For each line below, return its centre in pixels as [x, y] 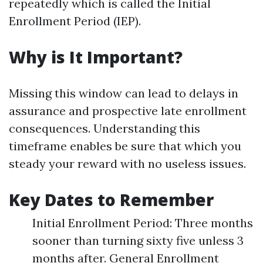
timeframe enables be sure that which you [125, 146]
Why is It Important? [96, 57]
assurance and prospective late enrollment [128, 111]
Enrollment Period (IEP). [75, 21]
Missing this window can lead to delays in [124, 93]
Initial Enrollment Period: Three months [143, 223]
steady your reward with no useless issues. [127, 163]
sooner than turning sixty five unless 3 [138, 240]
